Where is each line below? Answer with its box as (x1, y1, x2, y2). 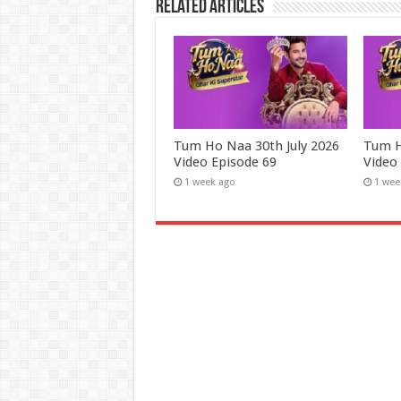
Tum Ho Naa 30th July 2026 (173, 137, 339, 154)
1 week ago (183, 175, 235, 188)
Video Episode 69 (173, 153, 277, 170)
